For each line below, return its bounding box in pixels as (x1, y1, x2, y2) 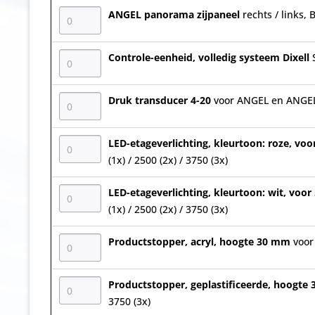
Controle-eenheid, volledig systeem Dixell (108, 51, 312, 64)
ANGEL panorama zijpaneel (108, 8, 243, 21)
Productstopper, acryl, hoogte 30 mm (108, 235, 293, 248)
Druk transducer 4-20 (108, 94, 214, 107)
